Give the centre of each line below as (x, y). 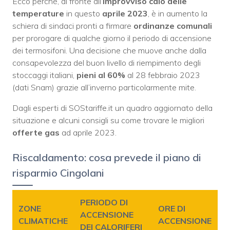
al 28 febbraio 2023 (163, 75)
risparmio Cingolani (58, 172)
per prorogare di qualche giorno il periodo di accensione (112, 38)
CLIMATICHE (43, 221)
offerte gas (36, 132)
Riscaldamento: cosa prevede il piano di (107, 157)
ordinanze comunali (173, 25)
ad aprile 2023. (88, 132)
